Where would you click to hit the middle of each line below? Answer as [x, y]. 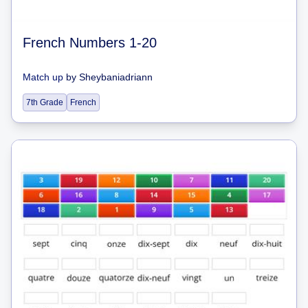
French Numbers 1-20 [90, 42]
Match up [43, 77]
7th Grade [45, 102]
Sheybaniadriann [116, 77]
